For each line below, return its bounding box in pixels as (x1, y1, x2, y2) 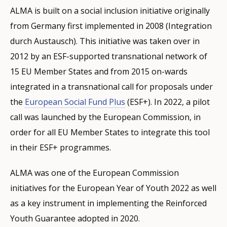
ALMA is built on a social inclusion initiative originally (10, 5, 210, 16)
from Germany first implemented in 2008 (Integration (10, 20, 212, 31)
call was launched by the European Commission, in (10, 111, 201, 123)
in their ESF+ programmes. (10, 141, 113, 153)
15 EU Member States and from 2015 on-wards (10, 65, 187, 77)
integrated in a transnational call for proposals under (10, 81, 213, 92)
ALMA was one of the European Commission (10, 167, 179, 178)
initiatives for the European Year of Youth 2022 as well (10, 182, 216, 194)
